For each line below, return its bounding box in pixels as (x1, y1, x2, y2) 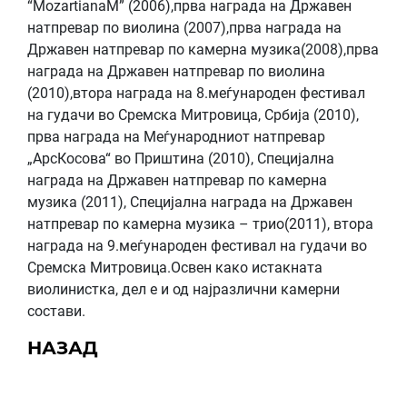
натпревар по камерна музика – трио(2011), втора (27, 215, 373, 233)
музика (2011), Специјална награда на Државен (27, 194, 352, 211)
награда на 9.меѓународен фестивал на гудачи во (27, 237, 367, 254)
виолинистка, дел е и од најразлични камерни (27, 281, 340, 298)
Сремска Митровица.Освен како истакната (27, 259, 323, 276)
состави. (27, 303, 85, 320)
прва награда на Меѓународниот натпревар (27, 128, 325, 145)
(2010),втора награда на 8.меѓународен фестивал (27, 84, 365, 102)
